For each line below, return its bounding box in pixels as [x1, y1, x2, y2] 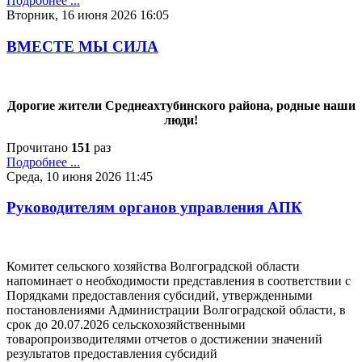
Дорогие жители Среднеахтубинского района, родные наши [6, 98, 356, 112]
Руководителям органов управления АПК [6, 199, 302, 217]
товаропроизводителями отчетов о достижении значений [6, 332, 322, 347]
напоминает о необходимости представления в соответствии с [6, 274, 351, 288]
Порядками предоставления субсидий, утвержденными [6, 288, 313, 303]
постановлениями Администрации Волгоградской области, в [6, 303, 346, 318]
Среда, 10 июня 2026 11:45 [6, 169, 153, 183]
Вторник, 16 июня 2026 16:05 [6, 8, 169, 23]
